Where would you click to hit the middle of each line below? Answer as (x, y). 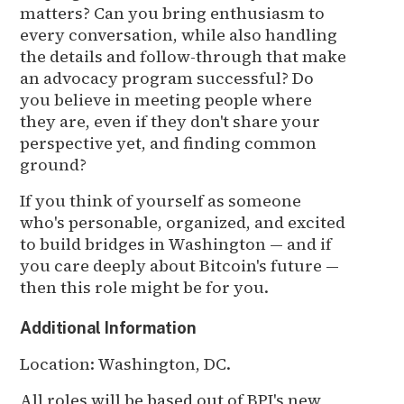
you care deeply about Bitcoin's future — (180, 265)
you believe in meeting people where (166, 99)
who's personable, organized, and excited (183, 222)
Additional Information (108, 327)
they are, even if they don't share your (170, 121)
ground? (54, 164)
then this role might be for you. (145, 287)
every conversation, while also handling (179, 34)
